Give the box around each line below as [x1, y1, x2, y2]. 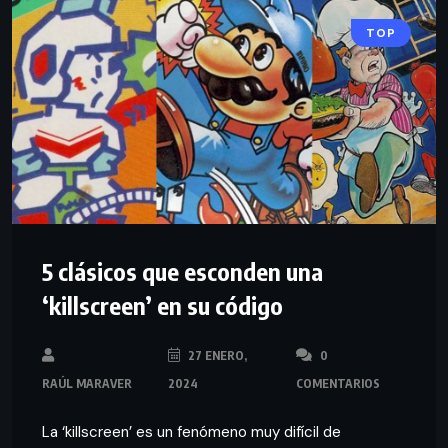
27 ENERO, [185, 347, 248, 363]
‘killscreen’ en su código [42, 289, 283, 320]
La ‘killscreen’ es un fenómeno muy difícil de [42, 421, 341, 442]
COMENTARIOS [296, 375, 381, 391]
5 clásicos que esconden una [42, 255, 323, 286]
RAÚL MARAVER [42, 375, 132, 391]
